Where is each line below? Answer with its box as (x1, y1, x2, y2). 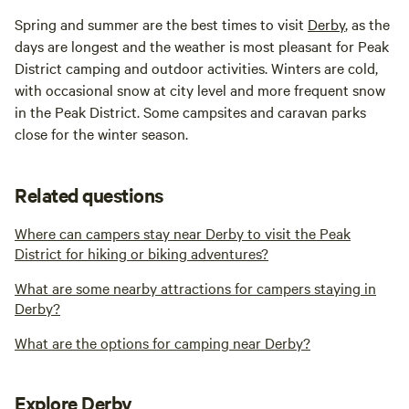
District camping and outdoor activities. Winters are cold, (15, 58, 378, 79)
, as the (345, 14, 390, 35)
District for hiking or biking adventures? (15, 243, 268, 264)
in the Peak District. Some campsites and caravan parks (15, 101, 366, 122)
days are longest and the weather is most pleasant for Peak (15, 36, 389, 57)
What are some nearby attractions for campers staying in (15, 278, 376, 299)
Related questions (15, 182, 163, 208)
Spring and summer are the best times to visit (15, 14, 308, 35)
